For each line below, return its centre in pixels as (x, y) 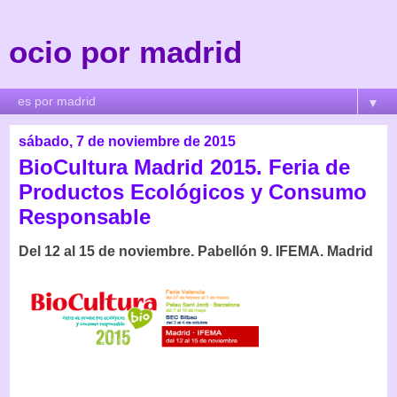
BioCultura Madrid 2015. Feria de (184, 167)
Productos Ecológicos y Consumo (193, 192)
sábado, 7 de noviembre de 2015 (127, 141)
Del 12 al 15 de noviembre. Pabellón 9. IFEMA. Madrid (196, 251)
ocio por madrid (125, 52)
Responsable (85, 217)
